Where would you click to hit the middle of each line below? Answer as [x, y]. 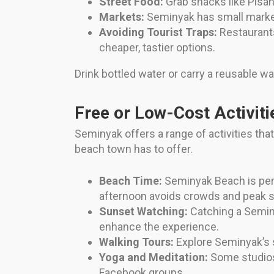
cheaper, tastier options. [157, 48]
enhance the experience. [159, 227]
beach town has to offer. [134, 149]
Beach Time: [131, 181]
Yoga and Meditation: [154, 257]
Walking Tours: [136, 242]
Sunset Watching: [143, 212]
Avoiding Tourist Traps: [158, 32]
